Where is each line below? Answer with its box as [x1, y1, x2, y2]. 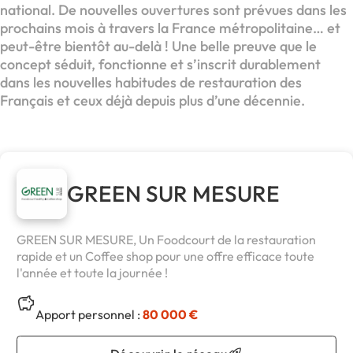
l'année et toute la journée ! [17, 265, 169, 281]
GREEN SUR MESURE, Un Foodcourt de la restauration [17, 232, 317, 248]
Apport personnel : [35, 307, 143, 323]
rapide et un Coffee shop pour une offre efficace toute [17, 248, 315, 265]
